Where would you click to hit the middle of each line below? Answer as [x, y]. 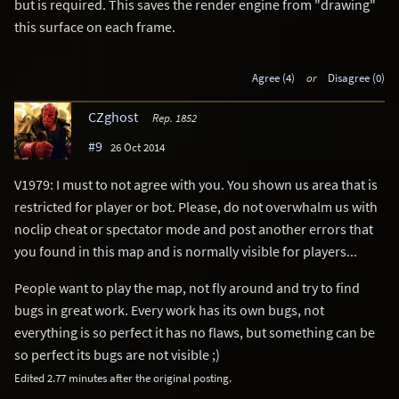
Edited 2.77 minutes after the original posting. [123, 377]
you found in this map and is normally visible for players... [186, 251]
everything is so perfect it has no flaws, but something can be [195, 332]
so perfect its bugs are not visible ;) [117, 354]
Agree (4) [273, 78]
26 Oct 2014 [138, 147]
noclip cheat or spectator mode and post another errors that [194, 228]
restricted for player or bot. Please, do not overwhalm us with [196, 206]
